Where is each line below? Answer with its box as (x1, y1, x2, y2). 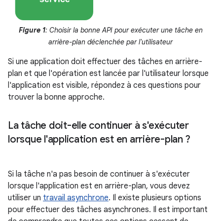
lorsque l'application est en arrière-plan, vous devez (8, 181, 190, 191)
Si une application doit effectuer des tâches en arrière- (8, 57, 202, 67)
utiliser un (8, 193, 43, 203)
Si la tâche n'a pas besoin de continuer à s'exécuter (8, 169, 190, 180)
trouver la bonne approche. (8, 92, 105, 103)
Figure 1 (18, 26, 45, 35)
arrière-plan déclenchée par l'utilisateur (48, 37, 173, 47)
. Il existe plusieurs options (109, 193, 201, 203)
